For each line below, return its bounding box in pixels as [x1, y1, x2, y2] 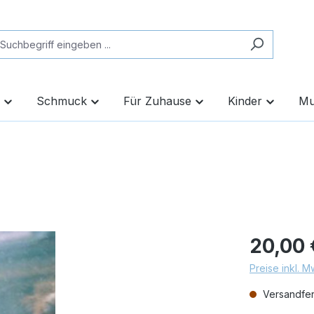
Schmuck [36, 94, 87, 108]
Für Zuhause [123, 94, 191, 108]
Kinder [228, 94, 262, 108]
